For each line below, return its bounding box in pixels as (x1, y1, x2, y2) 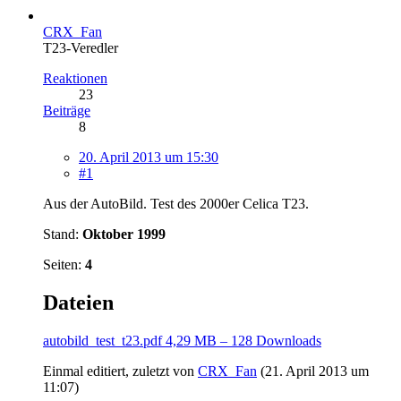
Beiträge (43, 102, 90, 118)
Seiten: (43, 256, 85, 272)
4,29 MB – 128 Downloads (166, 332, 321, 348)
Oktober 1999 (82, 226, 166, 242)
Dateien (43, 290, 114, 314)
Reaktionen (43, 70, 107, 86)
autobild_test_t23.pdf (43, 332, 162, 348)
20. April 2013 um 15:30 (79, 149, 218, 165)
